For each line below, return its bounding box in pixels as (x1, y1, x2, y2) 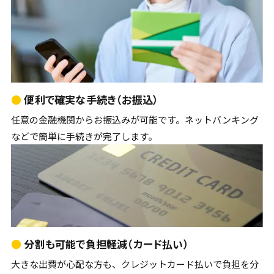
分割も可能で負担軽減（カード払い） (21, 236, 189, 252)
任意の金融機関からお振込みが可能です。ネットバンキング (10, 113, 259, 127)
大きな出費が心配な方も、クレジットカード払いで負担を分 (10, 257, 259, 271)
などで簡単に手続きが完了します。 (10, 130, 157, 143)
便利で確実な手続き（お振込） (21, 92, 159, 108)
